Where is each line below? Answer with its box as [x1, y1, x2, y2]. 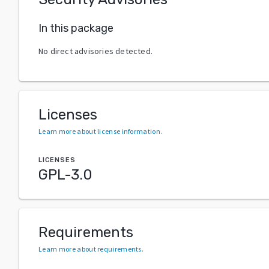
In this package [38, 21, 113, 35]
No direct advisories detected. [38, 45, 153, 56]
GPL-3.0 [38, 166, 92, 183]
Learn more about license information [38, 126, 160, 136]
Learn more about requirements [38, 244, 142, 253]
